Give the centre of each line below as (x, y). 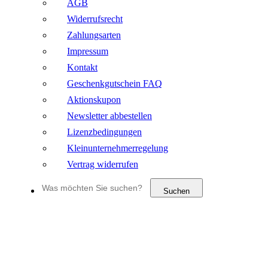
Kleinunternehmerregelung (118, 148)
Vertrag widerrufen (103, 165)
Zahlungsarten (94, 35)
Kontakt (82, 68)
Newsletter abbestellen (109, 116)
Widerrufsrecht (95, 19)
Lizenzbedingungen (104, 132)
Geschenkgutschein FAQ (115, 84)
